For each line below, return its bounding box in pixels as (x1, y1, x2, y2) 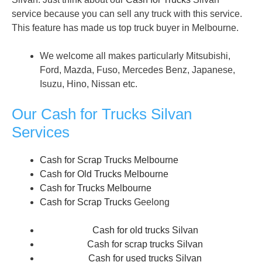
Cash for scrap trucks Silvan (87, 239, 203, 249)
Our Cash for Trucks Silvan (12, 105, 192, 123)
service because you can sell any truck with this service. (12, 8, 242, 19)
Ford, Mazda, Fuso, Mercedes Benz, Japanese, (40, 64, 235, 75)
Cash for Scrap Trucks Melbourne (40, 154, 178, 165)
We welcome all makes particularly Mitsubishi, (40, 50, 230, 61)
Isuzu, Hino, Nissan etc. (40, 78, 137, 89)
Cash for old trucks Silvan (92, 225, 198, 235)
